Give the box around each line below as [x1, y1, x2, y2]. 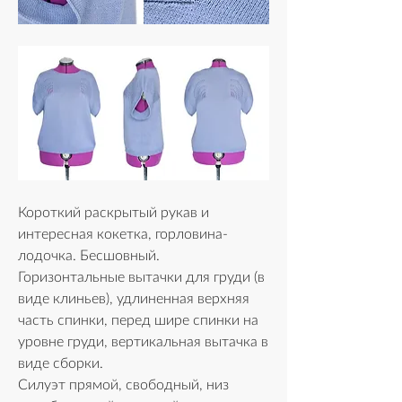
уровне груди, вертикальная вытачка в [18, 334, 268, 349]
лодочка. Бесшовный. [18, 248, 160, 263]
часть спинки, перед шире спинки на [18, 312, 258, 328]
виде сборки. [18, 355, 103, 371]
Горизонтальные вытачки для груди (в [18, 269, 265, 284]
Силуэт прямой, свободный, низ [18, 377, 229, 392]
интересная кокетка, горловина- [18, 226, 228, 241]
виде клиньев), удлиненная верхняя [18, 291, 249, 306]
